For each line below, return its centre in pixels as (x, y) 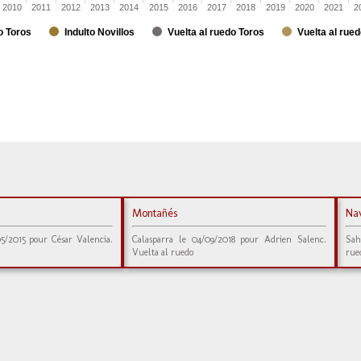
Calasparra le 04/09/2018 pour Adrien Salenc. (229, 239)
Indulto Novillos (100, 32)
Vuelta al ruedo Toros (216, 32)
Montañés (154, 213)
